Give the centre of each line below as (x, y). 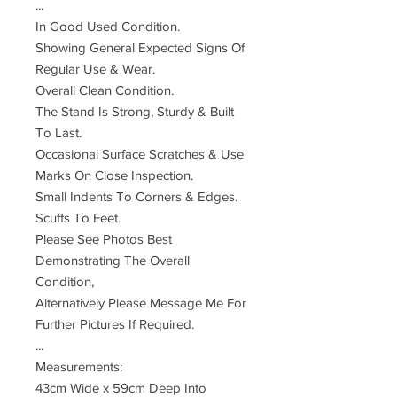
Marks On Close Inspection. (114, 175)
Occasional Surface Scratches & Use (140, 154)
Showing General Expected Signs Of (140, 47)
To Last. (58, 132)
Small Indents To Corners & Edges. (136, 196)
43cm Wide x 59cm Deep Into (121, 388)
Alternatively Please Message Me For (141, 303)
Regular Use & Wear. (95, 69)
